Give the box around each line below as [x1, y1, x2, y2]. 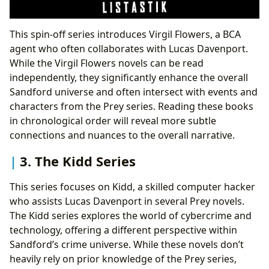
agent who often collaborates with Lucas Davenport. [10, 41, 248, 55]
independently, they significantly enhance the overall [10, 70, 248, 84]
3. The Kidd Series [20, 151, 136, 170]
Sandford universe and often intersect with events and [10, 85, 258, 98]
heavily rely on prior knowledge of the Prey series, [10, 252, 237, 265]
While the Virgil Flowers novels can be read [10, 56, 204, 70]
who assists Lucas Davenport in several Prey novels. [10, 194, 244, 208]
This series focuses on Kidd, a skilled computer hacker [10, 180, 255, 193]
